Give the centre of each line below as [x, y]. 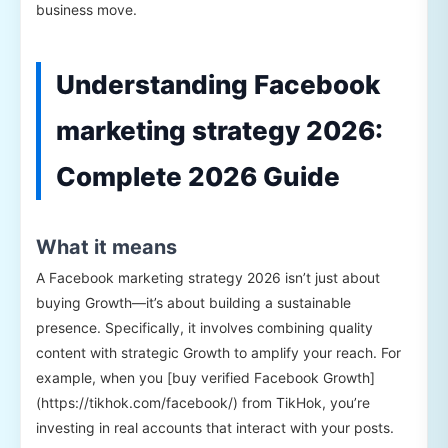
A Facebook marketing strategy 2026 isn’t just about [208, 278]
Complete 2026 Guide [198, 177]
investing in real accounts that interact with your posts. [215, 428]
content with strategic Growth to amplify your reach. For [218, 353]
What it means [106, 247]
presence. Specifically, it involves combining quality [204, 328]
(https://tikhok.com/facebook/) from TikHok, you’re [203, 403]
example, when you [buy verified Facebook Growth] [205, 378]
